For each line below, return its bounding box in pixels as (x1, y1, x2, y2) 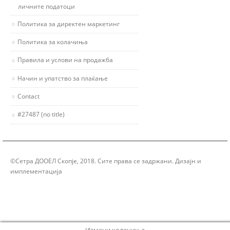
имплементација (10, 166, 64, 175)
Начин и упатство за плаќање (17, 73, 108, 82)
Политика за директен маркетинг (17, 19, 120, 28)
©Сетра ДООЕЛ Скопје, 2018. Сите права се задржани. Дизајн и (10, 156, 201, 165)
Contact (17, 92, 40, 101)
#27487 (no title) (17, 110, 65, 119)
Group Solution (64, 166, 110, 175)
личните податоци (18, 2, 75, 10)
